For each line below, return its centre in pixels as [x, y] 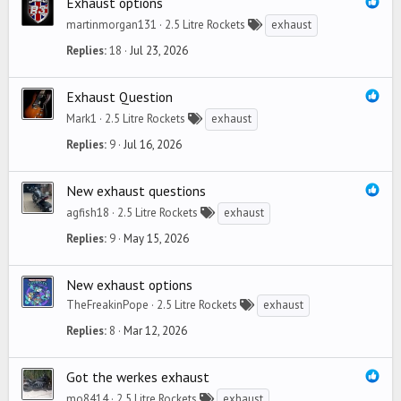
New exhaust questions [136, 191]
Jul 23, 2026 [159, 50]
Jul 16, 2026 [153, 144]
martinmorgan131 [111, 25]
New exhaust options [129, 285]
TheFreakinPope [107, 305]
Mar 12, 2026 [155, 330]
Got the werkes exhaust [138, 377]
